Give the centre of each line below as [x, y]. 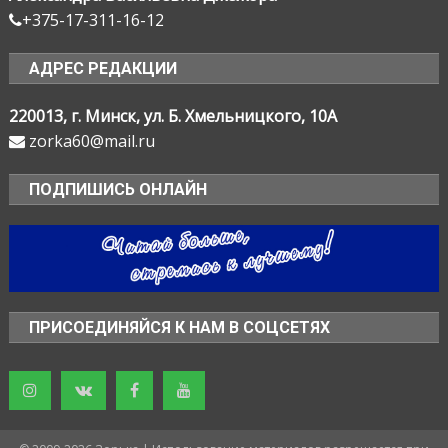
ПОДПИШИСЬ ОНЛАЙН [118, 190]
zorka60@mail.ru [90, 141]
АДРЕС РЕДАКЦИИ [103, 69]
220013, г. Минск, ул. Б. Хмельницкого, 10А [173, 116]
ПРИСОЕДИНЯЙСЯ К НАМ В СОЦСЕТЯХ [180, 328]
